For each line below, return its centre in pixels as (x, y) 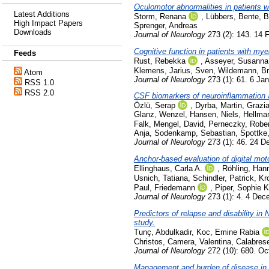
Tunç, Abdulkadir (163, 232)
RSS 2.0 (39, 93)
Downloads (33, 32)
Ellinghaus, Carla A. (168, 169)
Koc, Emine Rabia (228, 232)
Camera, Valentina (199, 241)
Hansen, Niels (214, 115)
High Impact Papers (48, 23)
